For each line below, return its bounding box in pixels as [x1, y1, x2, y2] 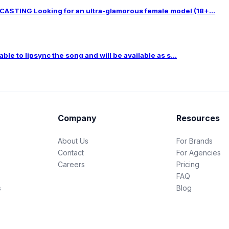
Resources [176, 112, 220, 123]
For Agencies [176, 148, 221, 157]
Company [57, 112, 97, 123]
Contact [57, 148, 84, 157]
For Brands [176, 136, 213, 145]
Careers [57, 159, 85, 169]
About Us [57, 136, 88, 145]
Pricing [176, 159, 200, 169]
